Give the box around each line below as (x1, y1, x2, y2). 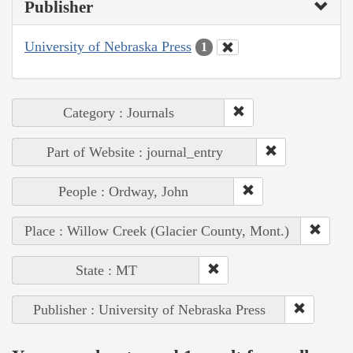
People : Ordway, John (58, 184, 188, 200)
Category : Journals (63, 105, 174, 121)
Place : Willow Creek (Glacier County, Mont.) (24, 223, 289, 240)
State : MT (75, 262, 137, 279)
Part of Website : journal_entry (46, 144, 223, 161)
